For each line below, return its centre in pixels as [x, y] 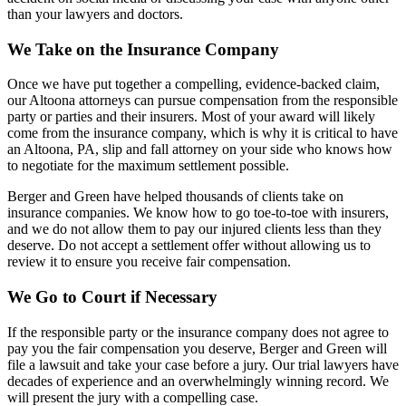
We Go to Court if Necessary [112, 296]
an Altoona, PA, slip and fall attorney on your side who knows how [200, 150]
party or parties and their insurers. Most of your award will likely [191, 117]
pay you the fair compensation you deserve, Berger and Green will [197, 348]
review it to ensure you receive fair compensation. [149, 262]
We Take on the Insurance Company [143, 49]
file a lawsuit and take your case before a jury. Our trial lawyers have [203, 364]
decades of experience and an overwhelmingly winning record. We [198, 381]
